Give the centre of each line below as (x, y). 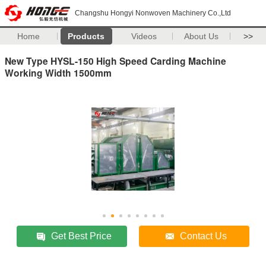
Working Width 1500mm (58, 72)
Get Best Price (82, 236)
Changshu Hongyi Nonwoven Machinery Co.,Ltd (153, 13)
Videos (144, 36)
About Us (202, 36)
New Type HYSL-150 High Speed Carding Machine (115, 61)
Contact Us (204, 236)
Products (86, 36)
